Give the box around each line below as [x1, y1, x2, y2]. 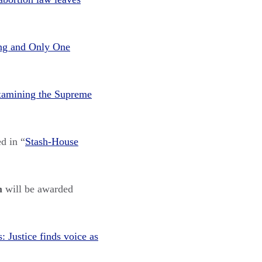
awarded [37, 182, 73, 195]
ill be [13, 182, 37, 195]
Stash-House [25, 135, 78, 147]
